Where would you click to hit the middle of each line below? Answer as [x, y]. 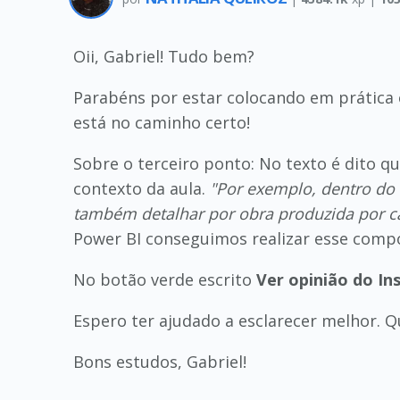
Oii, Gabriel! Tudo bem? [164, 56]
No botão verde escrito [165, 279]
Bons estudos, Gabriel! [160, 362]
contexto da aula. [142, 188]
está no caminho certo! [162, 122]
